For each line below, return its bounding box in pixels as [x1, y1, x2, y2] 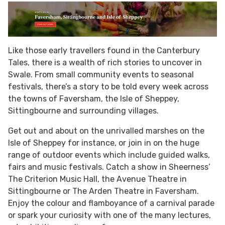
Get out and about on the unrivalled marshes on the [8, 126, 204, 136]
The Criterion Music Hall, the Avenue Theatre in [8, 174, 187, 184]
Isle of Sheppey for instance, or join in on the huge [8, 138, 199, 148]
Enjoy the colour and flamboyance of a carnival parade [8, 198, 214, 208]
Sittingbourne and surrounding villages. [8, 105, 159, 116]
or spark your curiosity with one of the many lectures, [8, 210, 211, 220]
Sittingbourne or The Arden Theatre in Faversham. [8, 186, 199, 196]
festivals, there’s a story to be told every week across [8, 81, 208, 91]
